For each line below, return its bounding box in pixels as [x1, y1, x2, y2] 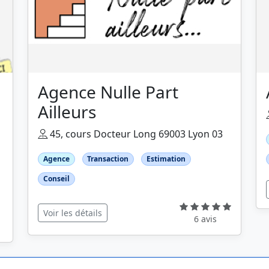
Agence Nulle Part [38, 80, 178, 103]
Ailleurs [38, 100, 96, 123]
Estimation [146, 154, 186, 164]
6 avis [194, 213, 217, 225]
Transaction [87, 154, 129, 164]
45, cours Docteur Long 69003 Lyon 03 [47, 127, 223, 141]
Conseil [43, 174, 70, 184]
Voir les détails [43, 207, 102, 219]
